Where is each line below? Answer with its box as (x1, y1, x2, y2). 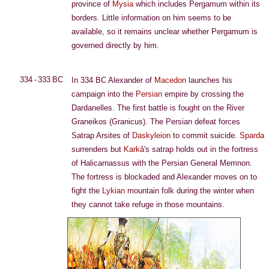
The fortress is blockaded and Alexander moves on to (71, 172, 257, 181)
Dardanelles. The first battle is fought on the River (71, 103, 244, 112)
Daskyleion (132, 131, 171, 140)
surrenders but (71, 145, 124, 154)
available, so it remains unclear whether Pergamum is (71, 27, 258, 36)
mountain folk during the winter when (125, 186, 254, 195)
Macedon (154, 76, 186, 85)
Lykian (102, 186, 125, 195)
